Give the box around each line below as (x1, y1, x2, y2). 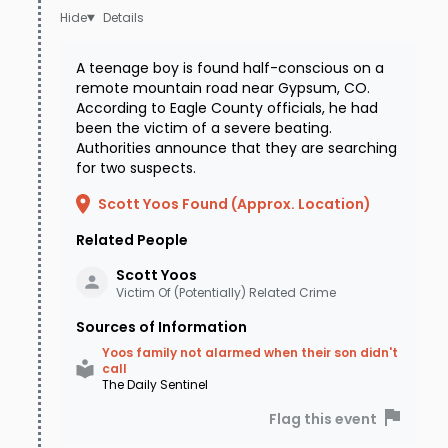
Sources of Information (76, 317, 247, 338)
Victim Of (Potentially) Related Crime (116, 284, 336, 302)
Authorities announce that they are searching (76, 138, 397, 159)
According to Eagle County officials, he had (76, 98, 378, 119)
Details (102, 9, 144, 27)
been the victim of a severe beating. (76, 118, 332, 139)
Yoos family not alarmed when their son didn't (102, 344, 398, 362)
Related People (76, 230, 188, 251)
